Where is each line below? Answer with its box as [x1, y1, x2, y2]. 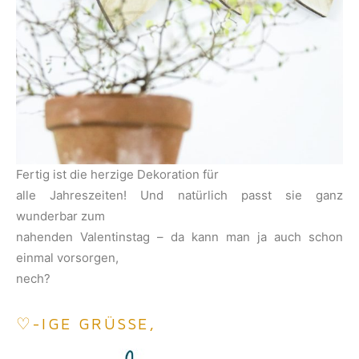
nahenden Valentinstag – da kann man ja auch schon [16, 228, 343, 244]
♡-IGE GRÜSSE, [16, 313, 150, 333]
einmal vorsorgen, [16, 249, 119, 265]
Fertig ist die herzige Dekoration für [16, 166, 219, 182]
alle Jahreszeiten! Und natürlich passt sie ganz [16, 187, 343, 203]
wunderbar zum [16, 208, 105, 224]
